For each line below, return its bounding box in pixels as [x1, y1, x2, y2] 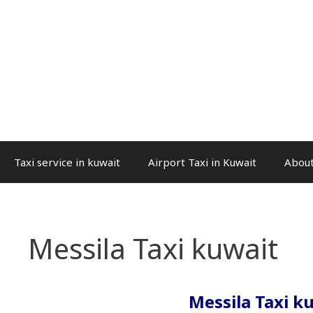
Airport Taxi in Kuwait [148, 155, 256, 169]
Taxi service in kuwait [14, 155, 120, 169]
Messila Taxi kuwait [28, 229, 278, 268]
